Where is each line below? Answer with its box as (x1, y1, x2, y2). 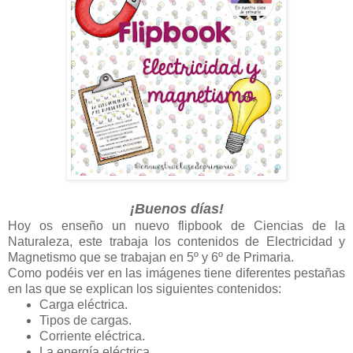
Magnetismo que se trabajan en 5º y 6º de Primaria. (8, 250, 297, 264)
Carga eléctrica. (39, 297, 128, 311)
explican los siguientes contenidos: (86, 281, 281, 295)
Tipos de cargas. (39, 313, 132, 327)
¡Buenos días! (129, 200, 224, 217)
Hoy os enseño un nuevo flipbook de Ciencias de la (8, 218, 345, 232)
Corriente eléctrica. (39, 329, 145, 343)
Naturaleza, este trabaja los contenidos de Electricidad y (8, 234, 345, 248)
